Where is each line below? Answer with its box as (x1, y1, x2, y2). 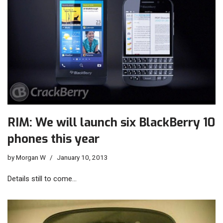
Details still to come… (7, 174, 77, 184)
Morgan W (16, 153, 46, 162)
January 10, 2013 (57, 153, 108, 162)
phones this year (7, 131, 100, 147)
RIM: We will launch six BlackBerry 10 (7, 114, 215, 131)
